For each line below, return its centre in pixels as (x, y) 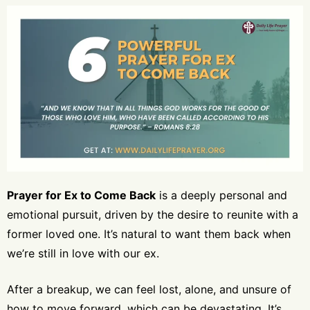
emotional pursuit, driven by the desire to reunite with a (153, 215)
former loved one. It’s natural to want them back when (149, 234)
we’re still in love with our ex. (83, 254)
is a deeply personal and (221, 195)
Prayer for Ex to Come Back (81, 195)
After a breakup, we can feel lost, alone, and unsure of (149, 290)
